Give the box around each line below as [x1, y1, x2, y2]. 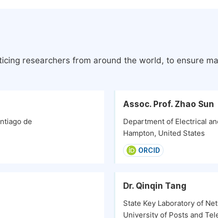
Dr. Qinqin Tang [123, 181, 186, 191]
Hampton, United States [123, 129, 205, 138]
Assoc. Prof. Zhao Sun [123, 99, 214, 109]
